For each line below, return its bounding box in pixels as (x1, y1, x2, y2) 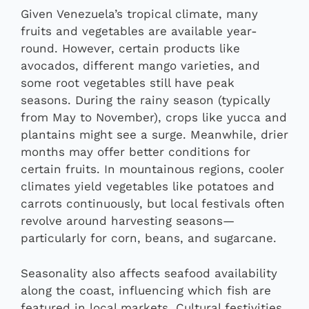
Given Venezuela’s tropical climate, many (21, 7, 258, 21)
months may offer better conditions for (21, 145, 250, 159)
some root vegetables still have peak (21, 76, 235, 90)
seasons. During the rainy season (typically (21, 93, 270, 108)
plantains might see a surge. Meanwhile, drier (21, 128, 288, 142)
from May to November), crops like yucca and (21, 110, 287, 125)
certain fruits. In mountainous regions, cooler (21, 162, 284, 177)
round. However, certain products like (21, 41, 240, 56)
